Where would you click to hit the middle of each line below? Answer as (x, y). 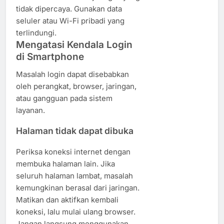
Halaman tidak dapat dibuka (75, 131)
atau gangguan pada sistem (64, 98)
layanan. (30, 110)
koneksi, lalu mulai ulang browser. (76, 211)
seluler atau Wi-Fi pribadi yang (70, 20)
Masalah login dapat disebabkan (72, 74)
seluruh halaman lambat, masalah (74, 175)
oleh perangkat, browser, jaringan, (76, 86)
